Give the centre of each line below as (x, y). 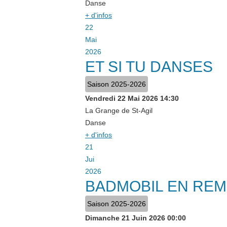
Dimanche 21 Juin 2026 (125, 218)
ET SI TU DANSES (149, 67)
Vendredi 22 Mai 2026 (122, 98)
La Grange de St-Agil (119, 110)
